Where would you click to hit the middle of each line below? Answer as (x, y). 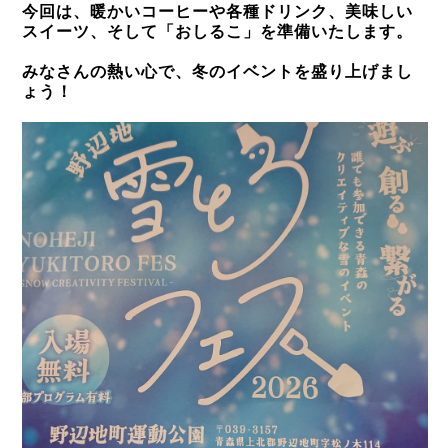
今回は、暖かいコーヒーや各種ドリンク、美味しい (217, 11)
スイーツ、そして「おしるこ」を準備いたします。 (217, 31)
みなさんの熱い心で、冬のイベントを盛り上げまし (217, 71)
